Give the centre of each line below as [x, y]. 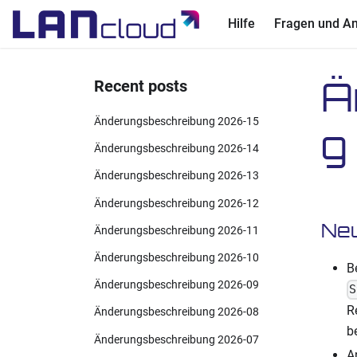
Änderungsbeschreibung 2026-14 [177, 149]
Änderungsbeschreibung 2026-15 [177, 122]
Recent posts [141, 86]
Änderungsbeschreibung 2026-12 [177, 203]
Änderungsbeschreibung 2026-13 [177, 176]
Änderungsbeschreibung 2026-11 [177, 230]
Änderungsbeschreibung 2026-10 [177, 257]
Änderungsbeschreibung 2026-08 [177, 312]
